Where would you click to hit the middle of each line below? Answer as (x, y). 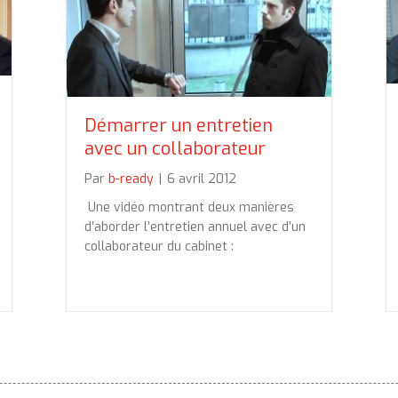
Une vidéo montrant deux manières (189, 207)
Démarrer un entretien (179, 125)
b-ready (131, 179)
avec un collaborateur (175, 148)
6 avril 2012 (202, 179)
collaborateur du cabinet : (159, 246)
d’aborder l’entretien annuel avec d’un (195, 227)
